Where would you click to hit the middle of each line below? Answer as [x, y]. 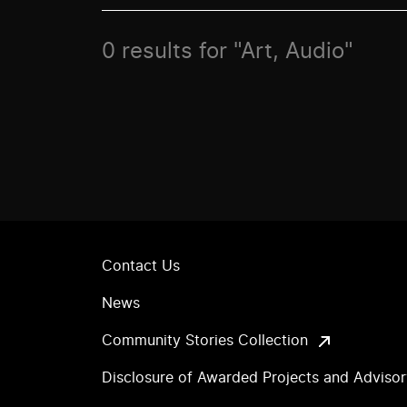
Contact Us [141, 266]
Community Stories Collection [205, 341]
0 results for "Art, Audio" [228, 52]
